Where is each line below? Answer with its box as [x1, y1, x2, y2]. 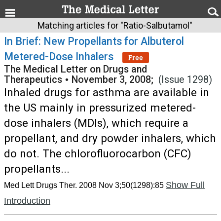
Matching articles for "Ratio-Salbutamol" [37, 20, 192, 31]
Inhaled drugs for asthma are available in [4, 86, 209, 99]
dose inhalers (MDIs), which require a [4, 116, 188, 129]
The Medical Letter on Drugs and [4, 64, 147, 75]
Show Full [166, 180, 205, 190]
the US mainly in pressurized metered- [4, 101, 196, 114]
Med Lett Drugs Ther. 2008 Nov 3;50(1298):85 [4, 181, 164, 189]
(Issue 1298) [158, 74, 212, 85]
